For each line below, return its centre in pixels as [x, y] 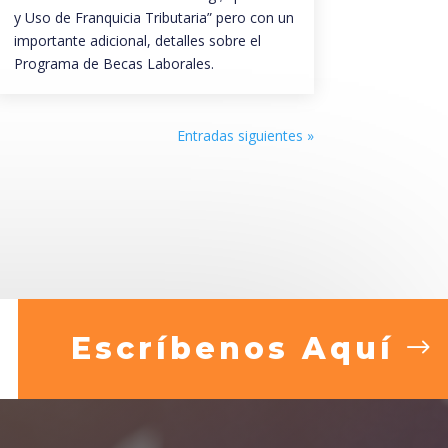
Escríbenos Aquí [232, 348]
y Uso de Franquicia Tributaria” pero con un [153, 18]
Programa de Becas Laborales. [113, 64]
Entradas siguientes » [245, 136]
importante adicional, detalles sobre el [137, 41]
